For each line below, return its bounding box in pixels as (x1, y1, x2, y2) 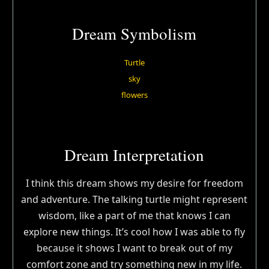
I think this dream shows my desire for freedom (25, 176, 243, 190)
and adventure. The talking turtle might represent (21, 192, 248, 206)
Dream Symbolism (72, 22, 197, 44)
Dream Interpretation (64, 144, 205, 166)
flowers (121, 89, 148, 100)
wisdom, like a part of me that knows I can (38, 208, 231, 222)
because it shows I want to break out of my (36, 241, 232, 255)
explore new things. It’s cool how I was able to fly (23, 225, 246, 238)
